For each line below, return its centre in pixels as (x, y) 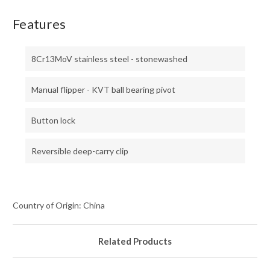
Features (39, 24)
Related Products (135, 241)
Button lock (53, 121)
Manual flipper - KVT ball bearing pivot (103, 90)
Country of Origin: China (59, 206)
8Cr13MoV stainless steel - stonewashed (109, 59)
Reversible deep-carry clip (80, 151)
